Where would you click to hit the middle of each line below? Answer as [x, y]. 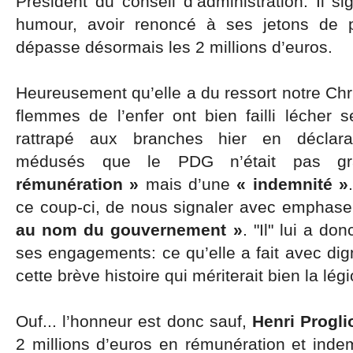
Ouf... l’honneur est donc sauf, [134, 321]
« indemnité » [293, 184]
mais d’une [188, 184]
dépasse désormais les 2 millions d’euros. [174, 47]
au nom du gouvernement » [129, 230]
